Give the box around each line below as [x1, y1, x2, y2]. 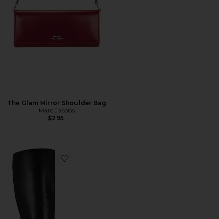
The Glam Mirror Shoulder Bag [7, 99, 107, 107]
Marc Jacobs [39, 107, 75, 114]
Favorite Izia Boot [64, 160, 113, 168]
